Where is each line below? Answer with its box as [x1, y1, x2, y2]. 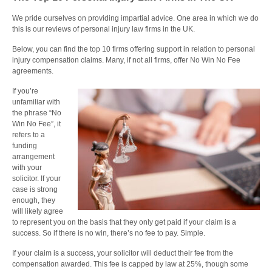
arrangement [12, 152, 55, 161]
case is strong [12, 185, 58, 194]
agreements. [12, 67, 53, 75]
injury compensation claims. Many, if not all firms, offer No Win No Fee [12, 56, 240, 64]
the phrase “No [12, 109, 61, 117]
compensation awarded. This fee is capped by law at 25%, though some [12, 260, 248, 268]
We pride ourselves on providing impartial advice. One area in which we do [12, 14, 259, 22]
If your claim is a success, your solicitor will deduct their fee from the [12, 249, 233, 257]
